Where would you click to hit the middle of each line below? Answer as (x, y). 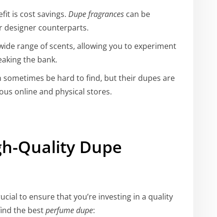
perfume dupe (69, 210)
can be (137, 14)
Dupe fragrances (96, 14)
